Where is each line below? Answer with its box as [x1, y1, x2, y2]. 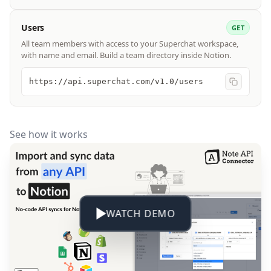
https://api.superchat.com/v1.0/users [29, 77, 203, 87]
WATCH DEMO [106, 207, 176, 221]
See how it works [10, 128, 88, 142]
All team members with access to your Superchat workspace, [21, 38, 238, 50]
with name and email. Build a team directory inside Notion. [21, 50, 231, 61]
